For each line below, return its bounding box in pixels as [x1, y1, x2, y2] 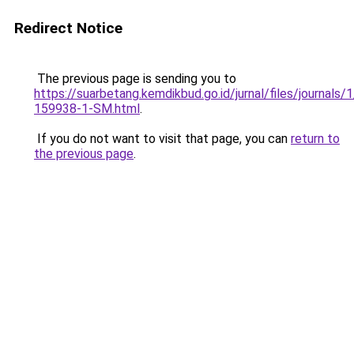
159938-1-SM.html [34, 101, 140, 116]
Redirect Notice [14, 19, 122, 37]
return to [291, 131, 340, 146]
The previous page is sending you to [34, 71, 236, 86]
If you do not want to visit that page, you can [34, 131, 291, 146]
